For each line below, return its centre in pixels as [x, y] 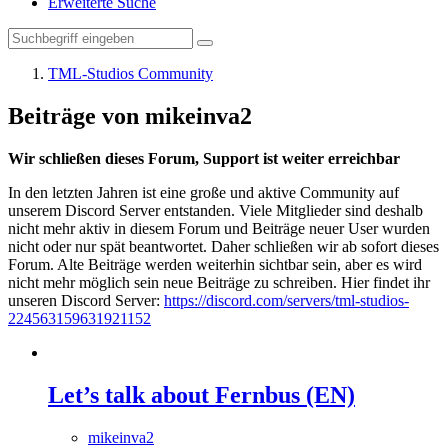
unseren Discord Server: [86, 300]
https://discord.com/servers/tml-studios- [286, 300]
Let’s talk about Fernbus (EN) [201, 394]
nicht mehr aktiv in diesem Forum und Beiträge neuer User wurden [219, 228]
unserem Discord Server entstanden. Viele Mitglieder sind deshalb [215, 210]
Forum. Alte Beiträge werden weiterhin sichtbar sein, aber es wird [215, 264]
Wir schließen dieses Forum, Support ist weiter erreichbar [204, 158]
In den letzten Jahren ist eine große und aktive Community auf [203, 192]
